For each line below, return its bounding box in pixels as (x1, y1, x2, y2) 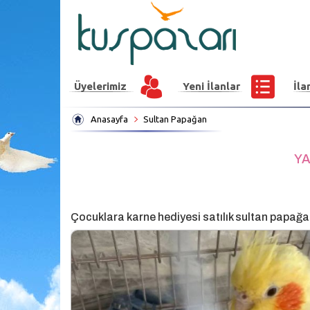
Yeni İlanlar (183, 80, 240, 92)
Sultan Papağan (143, 114, 207, 124)
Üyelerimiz (74, 80, 127, 92)
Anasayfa (91, 114, 128, 124)
